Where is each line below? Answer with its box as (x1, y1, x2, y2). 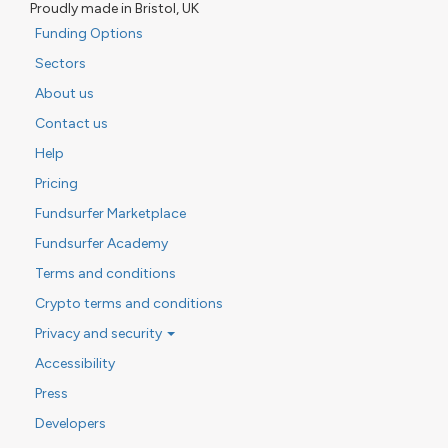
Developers (35, 414, 106, 432)
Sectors (35, 54, 86, 72)
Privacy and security (35, 324, 165, 342)
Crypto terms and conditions (35, 294, 223, 312)
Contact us (35, 114, 108, 132)
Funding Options (35, 24, 143, 42)
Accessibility (35, 354, 115, 372)
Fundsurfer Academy (35, 234, 168, 252)
